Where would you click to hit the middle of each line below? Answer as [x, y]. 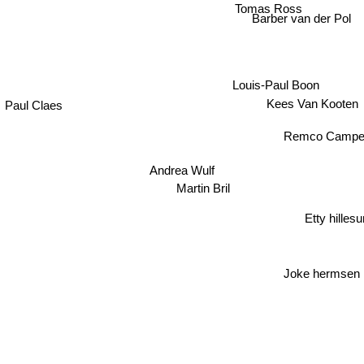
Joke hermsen [316, 275]
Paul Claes [34, 99]
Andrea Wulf [181, 167]
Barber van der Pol [301, 21]
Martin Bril [206, 189]
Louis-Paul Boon [275, 84]
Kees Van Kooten [314, 104]
